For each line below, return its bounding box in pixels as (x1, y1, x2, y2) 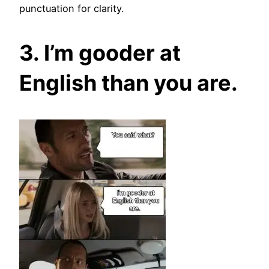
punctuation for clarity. (19, 2, 124, 14)
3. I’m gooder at (19, 39, 181, 66)
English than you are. (19, 69, 238, 96)
